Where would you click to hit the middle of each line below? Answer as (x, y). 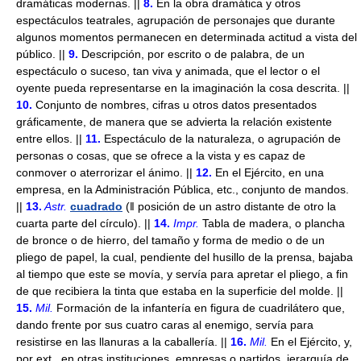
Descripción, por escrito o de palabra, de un (191, 54)
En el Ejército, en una (268, 172)
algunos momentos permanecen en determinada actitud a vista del (187, 37)
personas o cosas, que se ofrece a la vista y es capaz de (161, 156)
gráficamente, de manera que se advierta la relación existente (174, 122)
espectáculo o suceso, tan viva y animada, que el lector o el (168, 71)
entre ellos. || (49, 139)
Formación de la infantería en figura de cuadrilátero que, (199, 308)
